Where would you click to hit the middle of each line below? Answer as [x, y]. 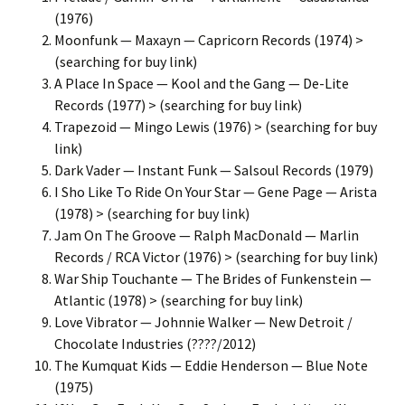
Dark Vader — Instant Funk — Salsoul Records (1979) [214, 170]
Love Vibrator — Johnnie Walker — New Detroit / [203, 322]
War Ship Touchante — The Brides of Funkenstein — [213, 278]
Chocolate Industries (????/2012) [155, 344]
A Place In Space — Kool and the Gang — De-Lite [202, 83]
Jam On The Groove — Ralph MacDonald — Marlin [207, 235]
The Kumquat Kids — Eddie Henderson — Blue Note [211, 365]
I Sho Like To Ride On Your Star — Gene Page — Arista [216, 192]
